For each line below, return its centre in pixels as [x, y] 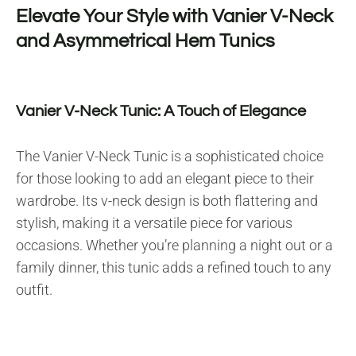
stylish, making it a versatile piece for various [154, 222]
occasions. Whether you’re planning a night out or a [174, 245]
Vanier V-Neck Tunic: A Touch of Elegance [161, 111]
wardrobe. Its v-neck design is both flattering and [167, 200]
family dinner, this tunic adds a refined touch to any [174, 267]
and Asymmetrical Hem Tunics [145, 41]
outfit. [34, 289]
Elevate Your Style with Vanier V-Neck [174, 16]
